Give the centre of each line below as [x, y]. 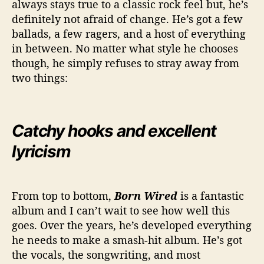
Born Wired [146, 196]
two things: [40, 78]
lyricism [41, 152]
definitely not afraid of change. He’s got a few [127, 19]
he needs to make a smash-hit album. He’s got [127, 240]
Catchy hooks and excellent [114, 131]
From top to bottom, [63, 196]
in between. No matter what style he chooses [125, 49]
